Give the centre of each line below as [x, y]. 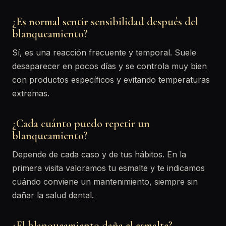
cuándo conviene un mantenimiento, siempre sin [105, 182]
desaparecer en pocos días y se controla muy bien [109, 66]
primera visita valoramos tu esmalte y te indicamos [108, 168]
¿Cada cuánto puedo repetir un [81, 124]
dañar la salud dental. [53, 195]
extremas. [31, 93]
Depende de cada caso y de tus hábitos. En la [99, 154]
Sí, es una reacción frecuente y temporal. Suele [104, 52]
